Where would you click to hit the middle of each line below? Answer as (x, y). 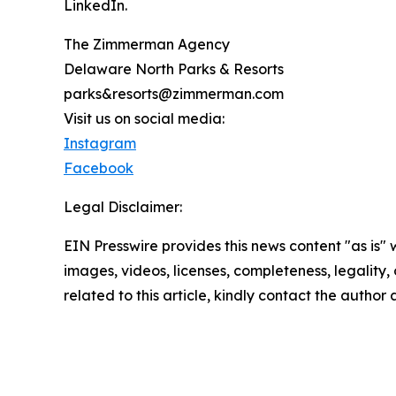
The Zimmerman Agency (147, 45)
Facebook (99, 168)
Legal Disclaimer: (123, 207)
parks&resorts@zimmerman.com (174, 94)
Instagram (100, 144)
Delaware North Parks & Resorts (174, 69)
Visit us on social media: (144, 119)
